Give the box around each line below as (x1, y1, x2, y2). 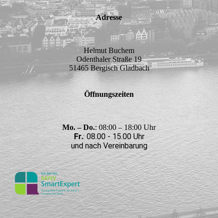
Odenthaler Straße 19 (76, 54, 142, 63)
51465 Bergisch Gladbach (69, 63, 149, 72)
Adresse (96, 13, 122, 21)
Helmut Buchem (84, 46, 134, 54)
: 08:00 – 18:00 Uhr (95, 123, 156, 131)
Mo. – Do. (62, 123, 95, 131)
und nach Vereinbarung (71, 141, 147, 150)
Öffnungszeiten (84, 90, 134, 98)
